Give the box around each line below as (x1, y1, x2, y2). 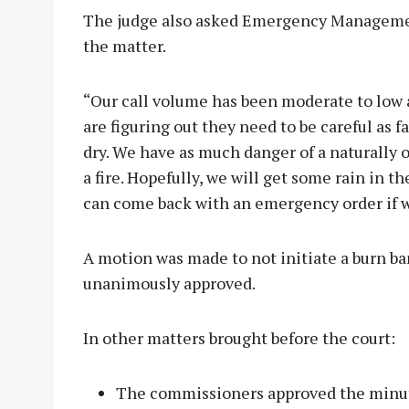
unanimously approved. (83, 272, 256, 295)
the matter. (83, 35, 166, 58)
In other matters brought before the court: (83, 327, 403, 350)
